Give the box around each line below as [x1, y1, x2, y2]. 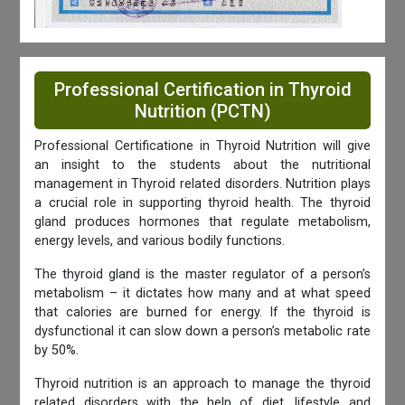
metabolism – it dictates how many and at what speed [34, 285, 371, 301]
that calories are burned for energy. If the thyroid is [34, 304, 371, 320]
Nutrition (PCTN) [134, 99, 271, 122]
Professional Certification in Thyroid [53, 78, 352, 100]
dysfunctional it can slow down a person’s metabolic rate [34, 323, 371, 339]
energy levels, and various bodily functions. [34, 232, 286, 249]
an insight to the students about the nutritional [34, 156, 371, 173]
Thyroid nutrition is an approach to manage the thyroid [34, 375, 371, 391]
